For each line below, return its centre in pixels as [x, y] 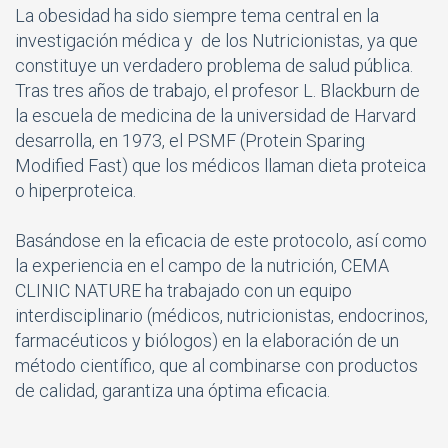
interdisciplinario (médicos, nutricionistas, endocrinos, [221, 315]
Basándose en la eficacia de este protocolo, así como [221, 240]
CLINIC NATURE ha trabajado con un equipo [183, 290]
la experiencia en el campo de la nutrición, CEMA [202, 265]
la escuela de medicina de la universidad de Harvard [215, 115]
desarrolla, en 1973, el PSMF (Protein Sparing [190, 140]
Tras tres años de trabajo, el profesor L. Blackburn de [217, 90]
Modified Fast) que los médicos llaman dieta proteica [220, 165]
